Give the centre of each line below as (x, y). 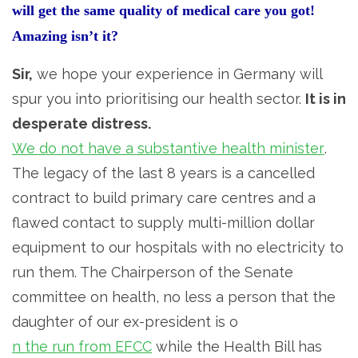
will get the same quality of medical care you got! (163, 10)
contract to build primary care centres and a (164, 197)
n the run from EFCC (82, 346)
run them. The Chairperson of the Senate (153, 272)
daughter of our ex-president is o (125, 321)
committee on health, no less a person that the (174, 296)
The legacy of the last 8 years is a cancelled (163, 173)
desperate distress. (82, 123)
